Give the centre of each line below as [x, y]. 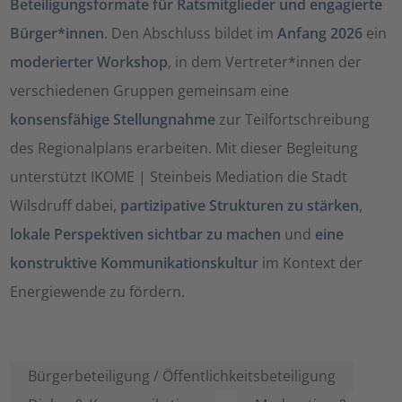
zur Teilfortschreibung [293, 119]
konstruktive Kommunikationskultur [135, 262]
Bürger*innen [57, 33]
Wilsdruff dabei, [66, 205]
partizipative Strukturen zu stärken [240, 205]
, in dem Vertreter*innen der [265, 61]
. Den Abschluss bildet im [191, 33]
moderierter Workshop [89, 61]
